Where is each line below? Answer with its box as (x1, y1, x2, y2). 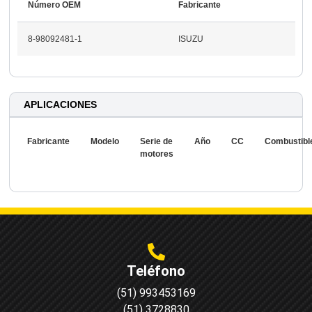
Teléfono (127, 263, 185, 280)
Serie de (140, 136, 173, 146)
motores (140, 148, 174, 159)
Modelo (91, 136, 120, 146)
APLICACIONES (24, 98, 97, 110)
